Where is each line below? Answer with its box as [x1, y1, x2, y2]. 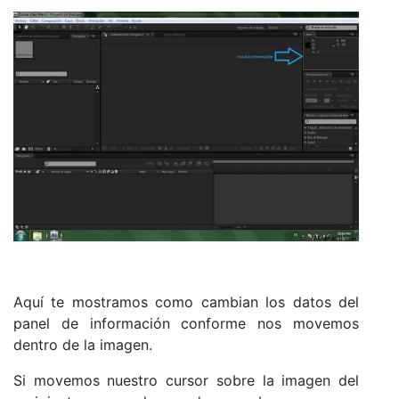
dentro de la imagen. [13, 336, 152, 354]
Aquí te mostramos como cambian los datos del [13, 293, 359, 312]
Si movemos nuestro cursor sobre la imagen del [13, 371, 359, 390]
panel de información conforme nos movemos [13, 314, 359, 333]
